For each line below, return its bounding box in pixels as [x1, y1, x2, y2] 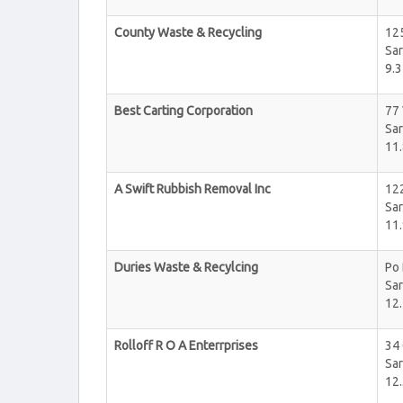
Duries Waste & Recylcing [114, 260, 258, 274]
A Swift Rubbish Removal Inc [114, 182, 271, 196]
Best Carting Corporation [114, 103, 253, 118]
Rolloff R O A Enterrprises [114, 338, 258, 353]
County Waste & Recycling [114, 25, 262, 40]
